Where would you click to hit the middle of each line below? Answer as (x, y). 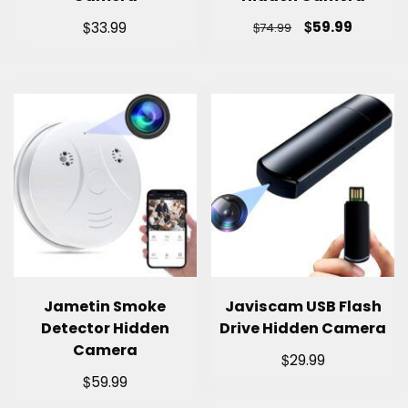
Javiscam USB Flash (303, 306)
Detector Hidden (105, 328)
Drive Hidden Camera (303, 328)
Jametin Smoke (105, 306)
